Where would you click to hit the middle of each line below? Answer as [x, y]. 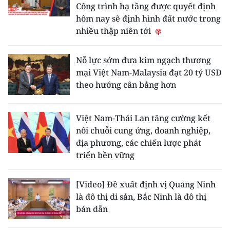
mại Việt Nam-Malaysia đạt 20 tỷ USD [149, 72]
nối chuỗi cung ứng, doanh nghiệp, [143, 130]
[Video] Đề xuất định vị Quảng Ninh [146, 184]
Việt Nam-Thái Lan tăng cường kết [143, 118]
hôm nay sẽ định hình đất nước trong [148, 18]
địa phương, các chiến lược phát [139, 143]
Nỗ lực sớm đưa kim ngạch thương [143, 60]
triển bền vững [105, 155]
